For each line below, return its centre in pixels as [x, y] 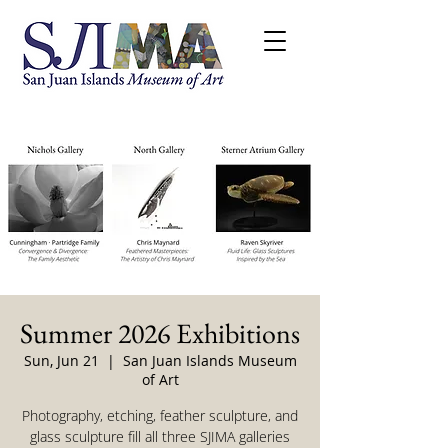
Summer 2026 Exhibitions [160, 333]
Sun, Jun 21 [61, 360]
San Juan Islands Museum [209, 360]
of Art [160, 379]
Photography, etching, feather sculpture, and [160, 415]
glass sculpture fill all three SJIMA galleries [160, 436]
